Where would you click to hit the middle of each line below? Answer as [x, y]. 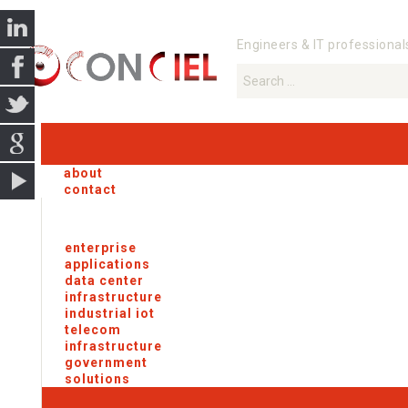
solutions [97, 379]
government [106, 363]
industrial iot [110, 314]
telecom [93, 330]
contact [90, 190]
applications [107, 265]
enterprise [101, 248]
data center [104, 281]
